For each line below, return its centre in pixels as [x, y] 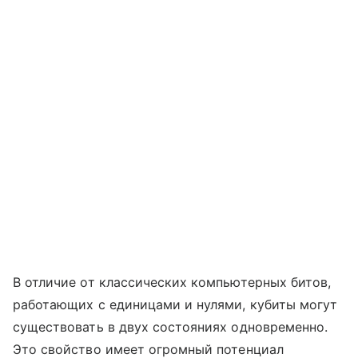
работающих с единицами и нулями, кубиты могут [175, 304]
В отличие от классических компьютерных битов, [172, 282]
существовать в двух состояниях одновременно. [171, 326]
